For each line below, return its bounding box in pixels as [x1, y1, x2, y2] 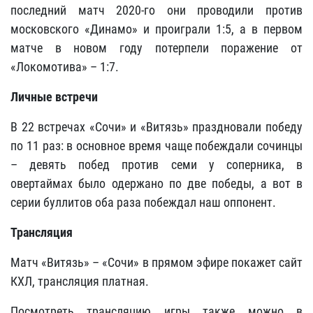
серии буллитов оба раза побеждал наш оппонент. [10, 195, 276, 210]
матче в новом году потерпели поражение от [10, 41, 303, 55]
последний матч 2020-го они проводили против [10, 3, 303, 17]
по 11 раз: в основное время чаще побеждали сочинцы [10, 138, 303, 153]
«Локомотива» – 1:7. [10, 59, 119, 74]
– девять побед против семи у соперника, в [10, 157, 303, 172]
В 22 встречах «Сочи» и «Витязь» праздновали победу [10, 119, 303, 134]
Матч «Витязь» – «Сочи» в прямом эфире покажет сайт [10, 255, 303, 270]
